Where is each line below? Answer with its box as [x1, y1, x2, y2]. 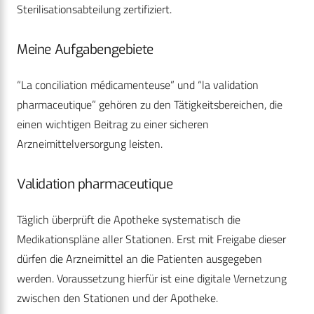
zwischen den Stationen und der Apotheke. [17, 289, 218, 307]
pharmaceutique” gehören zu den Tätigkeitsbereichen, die [17, 96, 282, 114]
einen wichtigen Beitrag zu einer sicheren [17, 116, 209, 133]
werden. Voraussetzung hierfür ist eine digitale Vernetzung [17, 270, 287, 287]
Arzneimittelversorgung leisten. [17, 135, 163, 153]
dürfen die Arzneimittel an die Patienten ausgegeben [17, 250, 262, 268]
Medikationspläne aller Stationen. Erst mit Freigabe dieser [17, 231, 286, 248]
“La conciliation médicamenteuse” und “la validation [17, 76, 259, 94]
